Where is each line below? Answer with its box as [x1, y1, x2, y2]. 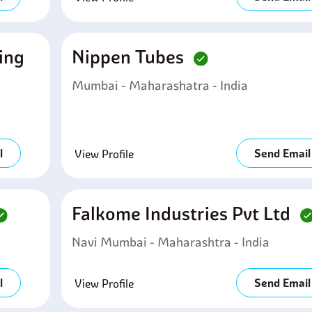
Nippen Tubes [71, 45, 188, 68]
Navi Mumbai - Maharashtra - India [71, 234, 270, 250]
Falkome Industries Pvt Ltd [71, 202, 295, 225]
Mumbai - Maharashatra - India [71, 77, 248, 93]
